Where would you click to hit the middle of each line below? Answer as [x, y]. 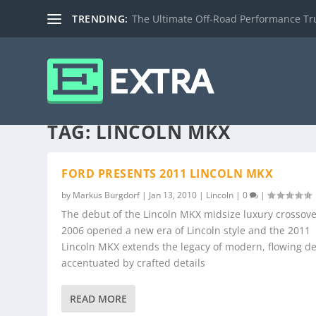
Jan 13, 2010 [173, 195]
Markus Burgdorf [107, 195]
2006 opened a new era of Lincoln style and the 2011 [186, 231]
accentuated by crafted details [134, 263]
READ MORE [99, 299]
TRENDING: [100, 18]
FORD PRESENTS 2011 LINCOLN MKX [168, 174]
